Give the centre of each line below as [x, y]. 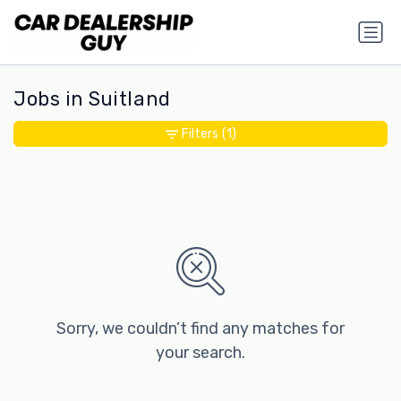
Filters [200, 134]
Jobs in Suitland [92, 99]
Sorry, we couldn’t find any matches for [200, 329]
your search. [200, 353]
